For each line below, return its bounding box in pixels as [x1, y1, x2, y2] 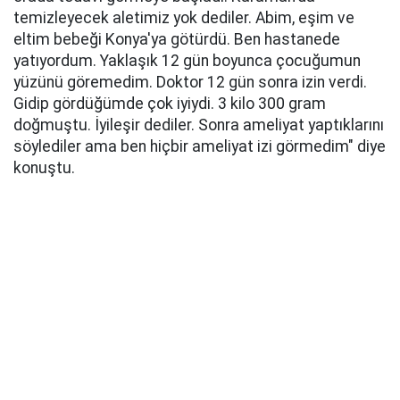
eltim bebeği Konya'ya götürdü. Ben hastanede [13, 29, 340, 48]
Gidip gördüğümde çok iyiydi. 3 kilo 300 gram [13, 94, 326, 112]
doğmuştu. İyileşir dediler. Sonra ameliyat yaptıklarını [13, 115, 384, 134]
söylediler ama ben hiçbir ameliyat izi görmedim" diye [13, 137, 386, 155]
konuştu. [13, 158, 75, 177]
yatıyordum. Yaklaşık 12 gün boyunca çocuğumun [13, 51, 361, 70]
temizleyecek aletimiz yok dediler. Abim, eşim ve [13, 8, 354, 27]
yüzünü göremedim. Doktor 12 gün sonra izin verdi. [13, 72, 367, 91]
